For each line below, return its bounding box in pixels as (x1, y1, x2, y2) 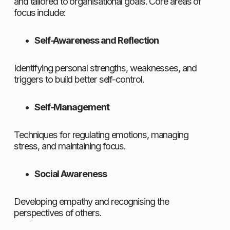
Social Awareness (34, 168, 107, 180)
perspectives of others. (13, 207, 102, 219)
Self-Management (34, 101, 109, 113)
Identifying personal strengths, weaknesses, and (13, 62, 197, 74)
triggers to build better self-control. (13, 73, 144, 85)
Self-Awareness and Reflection (34, 34, 159, 46)
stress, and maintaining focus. (13, 140, 126, 152)
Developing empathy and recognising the (13, 196, 169, 207)
